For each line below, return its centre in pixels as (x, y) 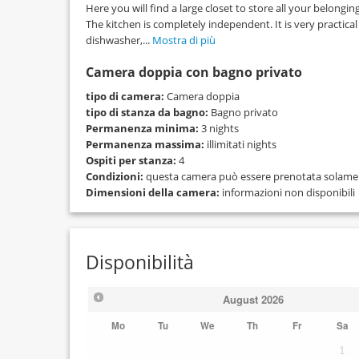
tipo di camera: (125, 96)
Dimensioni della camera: (153, 192)
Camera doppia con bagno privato (194, 72)
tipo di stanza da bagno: (147, 112)
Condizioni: (115, 176)
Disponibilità (140, 262)
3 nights (219, 128)
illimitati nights (240, 144)
